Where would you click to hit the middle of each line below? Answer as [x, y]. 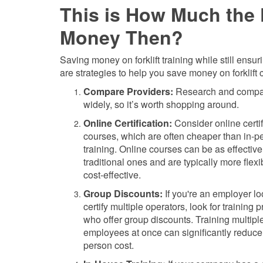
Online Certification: [128, 123]
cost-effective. [112, 175]
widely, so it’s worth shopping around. [161, 104]
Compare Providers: [128, 91]
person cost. [109, 245]
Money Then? [122, 37]
